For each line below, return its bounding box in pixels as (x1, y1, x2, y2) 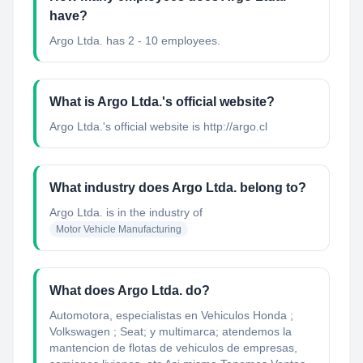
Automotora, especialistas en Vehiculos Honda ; (49, 309, 293, 322)
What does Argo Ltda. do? (49, 284, 210, 297)
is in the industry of (103, 206, 203, 219)
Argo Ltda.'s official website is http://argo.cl (49, 120, 267, 133)
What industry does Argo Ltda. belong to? (49, 181, 306, 194)
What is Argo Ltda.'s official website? (49, 95, 275, 109)
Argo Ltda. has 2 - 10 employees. (49, 34, 220, 47)
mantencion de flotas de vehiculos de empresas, (49, 341, 297, 354)
